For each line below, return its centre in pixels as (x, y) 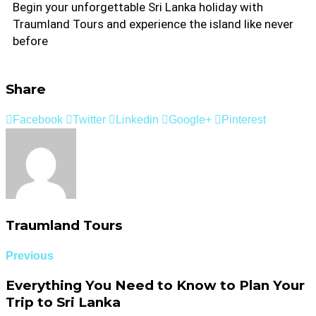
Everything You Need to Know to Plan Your (155, 286)
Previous (30, 255)
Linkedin (137, 120)
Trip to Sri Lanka (63, 303)
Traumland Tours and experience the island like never (153, 24)
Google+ (190, 120)
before (30, 41)
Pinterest (244, 120)
